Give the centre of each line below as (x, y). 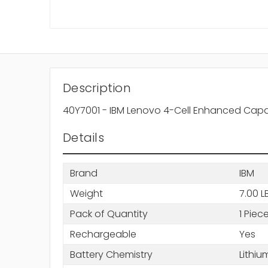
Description (97, 88)
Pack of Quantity (109, 214)
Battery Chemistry (111, 254)
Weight (86, 193)
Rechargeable (103, 234)
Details (83, 138)
